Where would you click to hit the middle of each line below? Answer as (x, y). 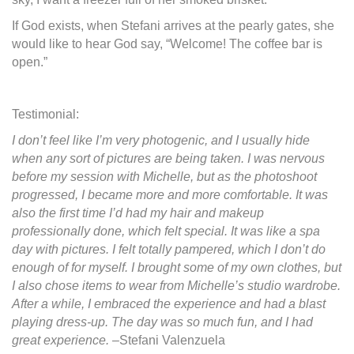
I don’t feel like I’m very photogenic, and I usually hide (161, 140)
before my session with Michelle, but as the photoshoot (164, 176)
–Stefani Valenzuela (167, 340)
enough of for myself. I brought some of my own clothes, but (177, 267)
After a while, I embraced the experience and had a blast (169, 303)
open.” (30, 62)
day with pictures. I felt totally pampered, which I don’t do (169, 249)
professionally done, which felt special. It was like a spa (166, 231)
